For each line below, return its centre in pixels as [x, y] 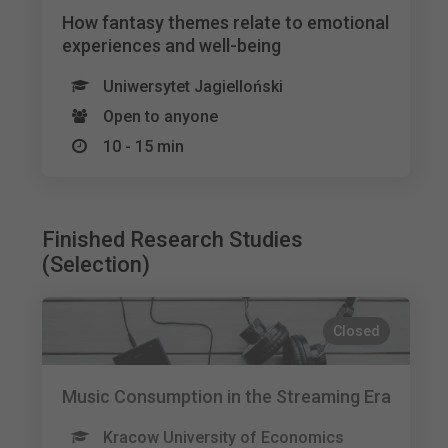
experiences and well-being [172, 45]
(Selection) [96, 264]
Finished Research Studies [173, 239]
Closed [357, 331]
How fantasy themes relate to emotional [226, 22]
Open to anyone [161, 116]
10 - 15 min [144, 146]
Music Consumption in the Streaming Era [227, 396]
